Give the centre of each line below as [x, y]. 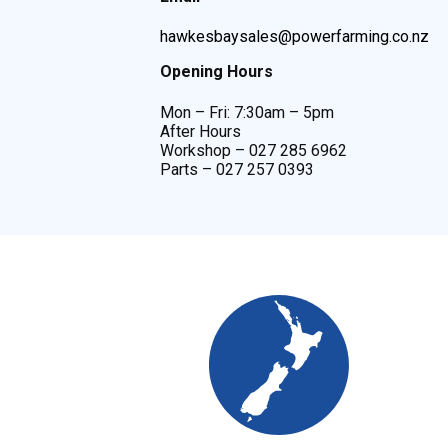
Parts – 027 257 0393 [237, 169]
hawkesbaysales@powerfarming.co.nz [294, 37]
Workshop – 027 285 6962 [253, 150]
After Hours [200, 131]
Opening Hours [216, 72]
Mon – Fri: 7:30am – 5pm [247, 112]
